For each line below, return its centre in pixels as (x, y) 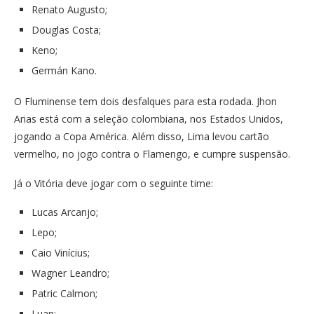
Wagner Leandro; (70, 273)
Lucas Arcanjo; (65, 212)
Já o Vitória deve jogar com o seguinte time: (114, 183)
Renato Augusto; (69, 9)
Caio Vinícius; (62, 253)
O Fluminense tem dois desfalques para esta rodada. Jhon (145, 101)
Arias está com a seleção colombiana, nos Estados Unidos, (149, 119)
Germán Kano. (66, 70)
